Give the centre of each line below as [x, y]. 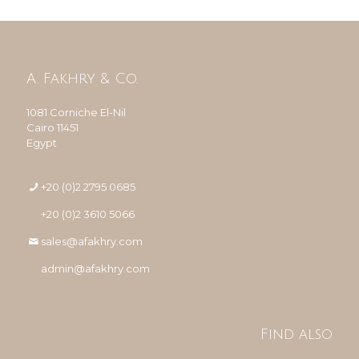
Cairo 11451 [52, 127]
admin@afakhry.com [96, 268]
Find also [296, 334]
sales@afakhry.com [92, 241]
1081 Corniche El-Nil [76, 112]
